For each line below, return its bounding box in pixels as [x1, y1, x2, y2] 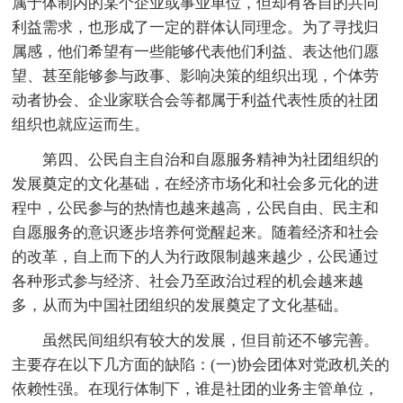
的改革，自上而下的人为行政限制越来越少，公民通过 [12, 247, 380, 265]
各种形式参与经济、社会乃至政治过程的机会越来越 [12, 272, 364, 290]
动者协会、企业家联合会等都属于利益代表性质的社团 [12, 91, 380, 109]
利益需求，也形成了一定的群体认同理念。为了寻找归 [12, 18, 380, 36]
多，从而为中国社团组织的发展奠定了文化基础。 [12, 296, 349, 314]
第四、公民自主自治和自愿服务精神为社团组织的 [42, 150, 380, 168]
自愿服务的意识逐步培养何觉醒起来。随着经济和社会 [12, 223, 380, 241]
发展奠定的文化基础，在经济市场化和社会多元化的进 [12, 175, 380, 193]
